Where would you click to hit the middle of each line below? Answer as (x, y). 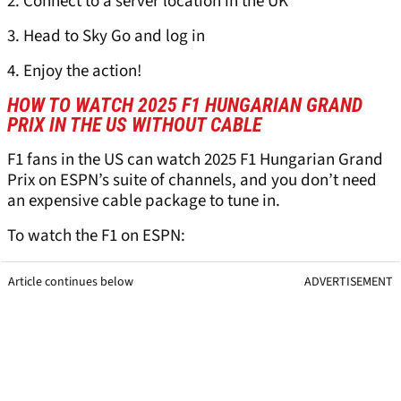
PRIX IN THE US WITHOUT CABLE (134, 125)
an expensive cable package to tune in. (144, 201)
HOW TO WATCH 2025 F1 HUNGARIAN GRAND (185, 106)
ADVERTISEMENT (349, 282)
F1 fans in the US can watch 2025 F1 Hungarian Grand (195, 160)
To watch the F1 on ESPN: (96, 236)
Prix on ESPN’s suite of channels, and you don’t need (192, 181)
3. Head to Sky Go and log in (106, 37)
